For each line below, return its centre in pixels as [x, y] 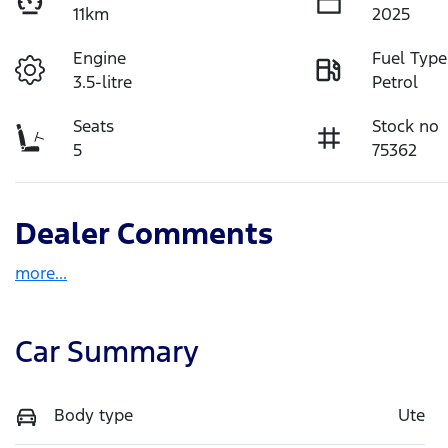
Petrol [395, 82]
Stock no [406, 126]
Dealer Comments [144, 234]
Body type [93, 415]
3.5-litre [103, 82]
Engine [100, 58]
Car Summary [107, 352]
